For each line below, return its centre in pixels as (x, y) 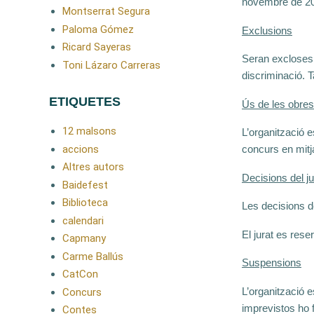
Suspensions (272, 263)
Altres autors (93, 167)
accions (80, 149)
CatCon (80, 274)
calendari (83, 220)
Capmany (84, 239)
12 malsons (89, 131)
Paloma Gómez (98, 29)
